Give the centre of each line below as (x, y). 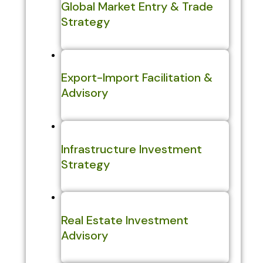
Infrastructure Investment (131, 149)
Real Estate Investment (124, 220)
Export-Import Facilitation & (136, 78)
